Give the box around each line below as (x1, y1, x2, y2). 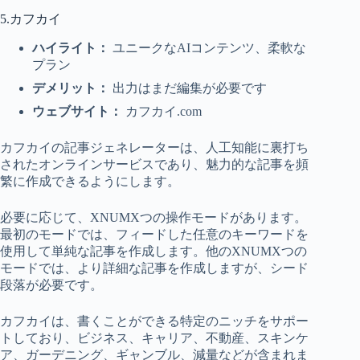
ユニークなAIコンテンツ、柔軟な (112, 41, 306, 55)
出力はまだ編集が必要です (109, 81, 267, 96)
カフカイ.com (125, 104, 202, 119)
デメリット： (32, 81, 109, 96)
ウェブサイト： (32, 104, 125, 119)
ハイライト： (32, 41, 112, 55)
